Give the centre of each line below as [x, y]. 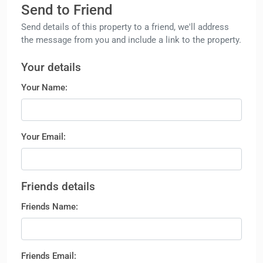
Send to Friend [67, 10]
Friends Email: [49, 256]
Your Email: [43, 136]
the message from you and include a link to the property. [131, 40]
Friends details [58, 186]
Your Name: [44, 87]
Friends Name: [50, 206]
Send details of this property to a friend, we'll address [125, 27]
